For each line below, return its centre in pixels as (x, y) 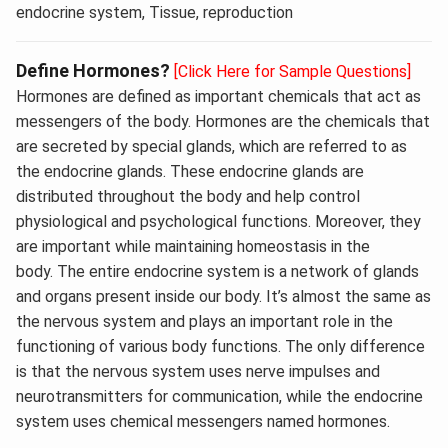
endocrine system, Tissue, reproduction (154, 13)
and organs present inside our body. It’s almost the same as (223, 297)
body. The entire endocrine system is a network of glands (217, 272)
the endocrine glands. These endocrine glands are (190, 172)
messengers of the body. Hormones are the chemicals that (223, 122)
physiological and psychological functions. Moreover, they (218, 222)
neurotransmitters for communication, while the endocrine (219, 397)
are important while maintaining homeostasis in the (193, 247)
